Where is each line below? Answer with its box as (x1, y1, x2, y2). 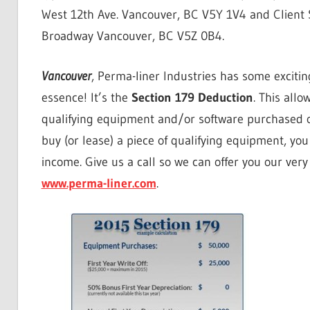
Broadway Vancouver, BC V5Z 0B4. (41, 28, 224, 44)
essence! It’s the (41, 90, 131, 106)
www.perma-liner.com (41, 176, 156, 192)
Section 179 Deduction (131, 90, 253, 106)
